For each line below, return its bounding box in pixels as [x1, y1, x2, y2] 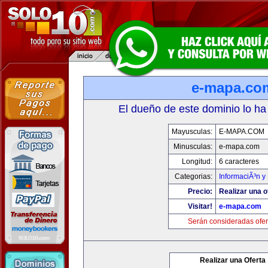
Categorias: [175, 172, 212, 181]
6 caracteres [219, 157, 259, 166]
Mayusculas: [172, 127, 212, 136]
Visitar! [188, 202, 212, 211]
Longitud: [182, 157, 212, 166]
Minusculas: [173, 142, 212, 151]
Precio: [188, 187, 212, 196]
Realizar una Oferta [200, 256, 266, 264]
